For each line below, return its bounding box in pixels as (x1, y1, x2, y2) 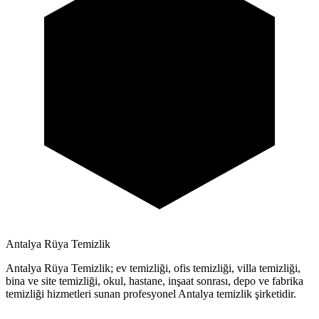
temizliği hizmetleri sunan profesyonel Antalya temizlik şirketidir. (6, 288, 296, 300)
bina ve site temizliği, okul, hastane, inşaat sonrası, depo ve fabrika (6, 275, 303, 287)
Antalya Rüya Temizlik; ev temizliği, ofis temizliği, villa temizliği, (6, 262, 300, 274)
